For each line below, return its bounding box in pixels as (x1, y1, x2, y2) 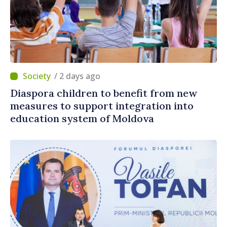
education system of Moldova (10, 112, 154, 125)
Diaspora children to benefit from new (10, 87, 197, 100)
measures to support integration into (10, 99, 194, 112)
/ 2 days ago (59, 70, 100, 82)
